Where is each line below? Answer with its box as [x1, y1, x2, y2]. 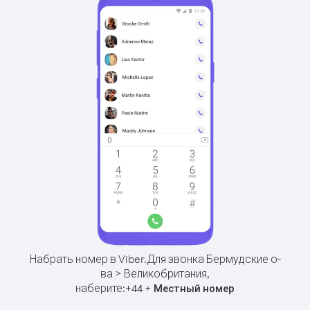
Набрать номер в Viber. [29, 252, 147, 266]
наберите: [75, 281, 125, 295]
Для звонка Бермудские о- [146, 252, 281, 266]
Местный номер [154, 282, 235, 295]
